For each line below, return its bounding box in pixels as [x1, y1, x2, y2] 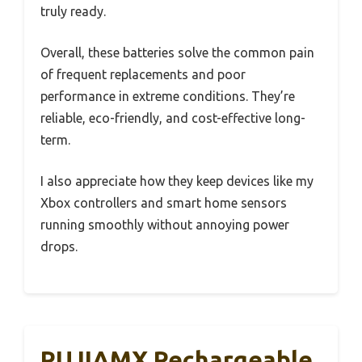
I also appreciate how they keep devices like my [40, 173, 314, 188]
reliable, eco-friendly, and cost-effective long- [40, 110, 305, 125]
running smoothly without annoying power [40, 217, 289, 232]
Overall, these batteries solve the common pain [40, 44, 314, 60]
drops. [40, 238, 78, 254]
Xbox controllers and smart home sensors [40, 195, 287, 210]
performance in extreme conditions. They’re [40, 88, 295, 103]
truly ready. [40, 3, 106, 19]
